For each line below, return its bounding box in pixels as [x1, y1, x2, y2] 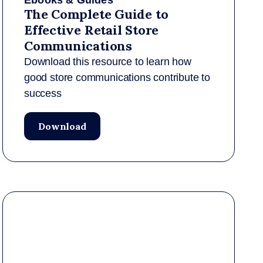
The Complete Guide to [24, 6, 168, 22]
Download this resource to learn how [24, 56, 191, 68]
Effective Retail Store [24, 22, 159, 38]
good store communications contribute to [24, 72, 210, 83]
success [24, 87, 62, 99]
